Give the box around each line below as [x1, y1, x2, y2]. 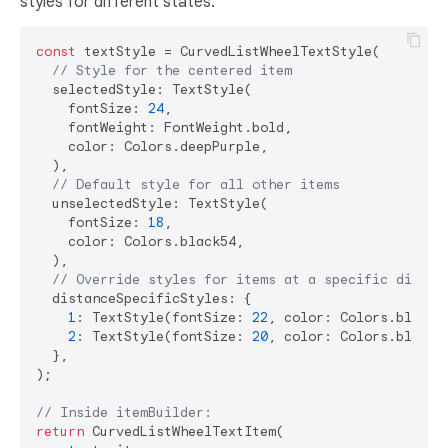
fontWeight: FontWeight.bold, [36, 118, 292, 136]
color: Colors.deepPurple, [36, 137, 268, 155]
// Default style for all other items [52, 175, 340, 193]
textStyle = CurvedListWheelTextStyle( [76, 42, 380, 60]
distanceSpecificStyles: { [36, 289, 252, 307]
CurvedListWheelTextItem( [84, 422, 284, 440]
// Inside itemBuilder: [36, 403, 212, 421]
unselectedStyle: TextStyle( [36, 194, 268, 212]
